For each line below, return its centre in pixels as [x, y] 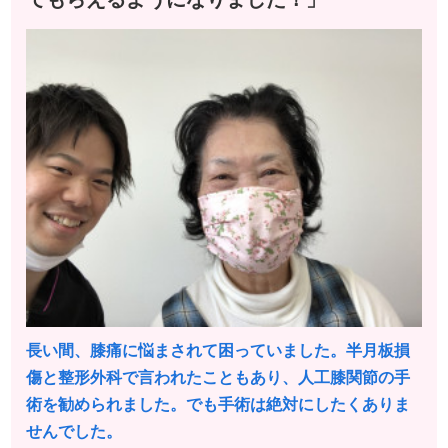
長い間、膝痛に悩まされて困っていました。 [186, 351]
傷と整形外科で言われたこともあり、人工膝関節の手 [218, 378]
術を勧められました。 [106, 405]
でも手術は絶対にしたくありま [298, 405]
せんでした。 [74, 432]
